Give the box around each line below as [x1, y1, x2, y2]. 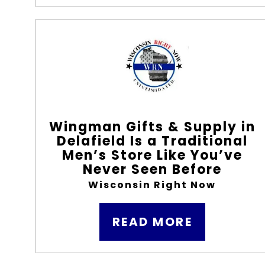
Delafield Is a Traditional [56, 132, 248, 150]
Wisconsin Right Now [88, 178, 216, 192]
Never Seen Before [82, 160, 222, 179]
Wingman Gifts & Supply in [49, 118, 256, 136]
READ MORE [112, 214, 193, 230]
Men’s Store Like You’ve [62, 146, 243, 164]
